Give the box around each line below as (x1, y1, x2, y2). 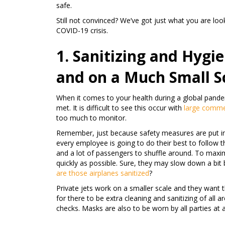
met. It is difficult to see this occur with (56, 103, 184, 113)
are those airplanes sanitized (56, 168, 149, 178)
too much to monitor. (56, 113, 127, 123)
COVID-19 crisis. (56, 26, 108, 35)
